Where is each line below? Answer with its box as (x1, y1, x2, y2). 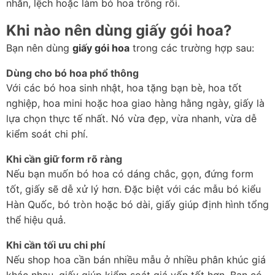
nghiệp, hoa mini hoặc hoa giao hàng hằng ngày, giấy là (6, 97, 265, 110)
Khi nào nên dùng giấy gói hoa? (6, 21, 232, 40)
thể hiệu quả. (6, 214, 66, 227)
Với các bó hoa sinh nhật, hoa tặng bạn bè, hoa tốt (6, 82, 242, 95)
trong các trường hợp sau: (130, 42, 254, 55)
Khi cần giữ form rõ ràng (6, 153, 122, 166)
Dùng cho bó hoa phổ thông (6, 67, 139, 80)
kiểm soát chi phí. (6, 128, 88, 141)
